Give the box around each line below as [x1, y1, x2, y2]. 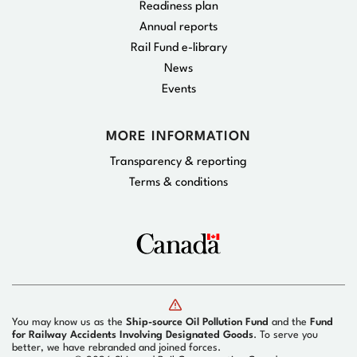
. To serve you [253, 330, 318, 341]
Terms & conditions [129, 177, 228, 190]
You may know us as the [12, 317, 126, 328]
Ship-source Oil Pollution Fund [126, 317, 269, 328]
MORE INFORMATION [106, 129, 251, 143]
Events [161, 84, 196, 96]
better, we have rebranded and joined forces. [12, 343, 221, 354]
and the [269, 317, 310, 328]
